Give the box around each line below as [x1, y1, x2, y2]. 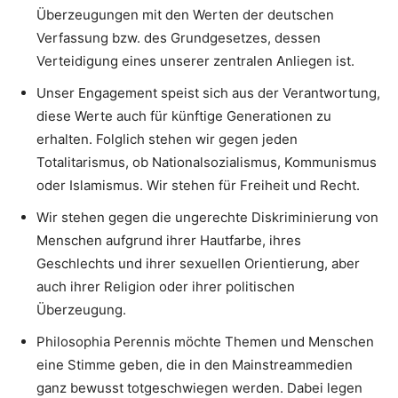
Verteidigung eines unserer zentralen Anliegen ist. [36, 52, 354, 69]
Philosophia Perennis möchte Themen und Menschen [36, 333, 374, 350]
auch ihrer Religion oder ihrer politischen [36, 278, 295, 295]
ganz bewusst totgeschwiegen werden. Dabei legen [36, 379, 362, 396]
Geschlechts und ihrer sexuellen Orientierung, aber [36, 255, 360, 272]
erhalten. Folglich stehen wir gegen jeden [36, 131, 298, 147]
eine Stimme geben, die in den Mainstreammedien [36, 356, 353, 373]
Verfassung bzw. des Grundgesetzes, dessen [36, 29, 321, 46]
